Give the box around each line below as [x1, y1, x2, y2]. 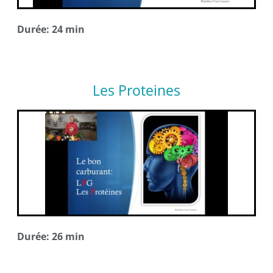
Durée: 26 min [16, 230, 85, 244]
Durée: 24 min [16, 23, 85, 37]
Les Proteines [93, 80, 180, 101]
